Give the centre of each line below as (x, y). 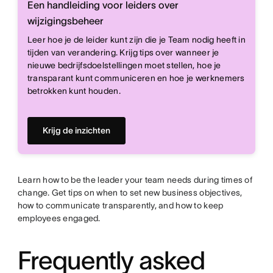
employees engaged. (59, 218)
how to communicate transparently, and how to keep (120, 206)
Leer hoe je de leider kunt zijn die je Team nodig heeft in (136, 40)
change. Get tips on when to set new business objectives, (130, 193)
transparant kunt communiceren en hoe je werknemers (136, 78)
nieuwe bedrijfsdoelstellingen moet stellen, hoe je (124, 66)
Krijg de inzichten (76, 131)
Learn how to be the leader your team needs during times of (135, 180)
